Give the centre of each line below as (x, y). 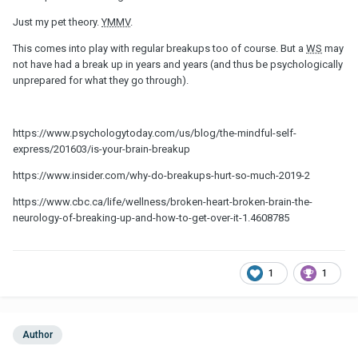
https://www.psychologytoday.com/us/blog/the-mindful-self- (155, 133)
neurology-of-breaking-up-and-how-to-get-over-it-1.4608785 (151, 217)
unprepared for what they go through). (101, 80)
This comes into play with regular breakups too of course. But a (159, 48)
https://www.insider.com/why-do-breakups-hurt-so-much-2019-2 (161, 175)
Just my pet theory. (57, 22)
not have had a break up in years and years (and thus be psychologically (178, 64)
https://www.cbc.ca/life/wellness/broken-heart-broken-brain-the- (163, 201)
